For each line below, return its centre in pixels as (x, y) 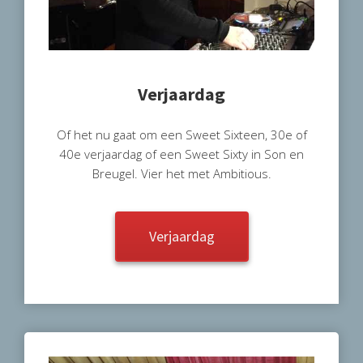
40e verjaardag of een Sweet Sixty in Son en (181, 154)
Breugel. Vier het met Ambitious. (181, 173)
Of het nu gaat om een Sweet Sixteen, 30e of (181, 134)
